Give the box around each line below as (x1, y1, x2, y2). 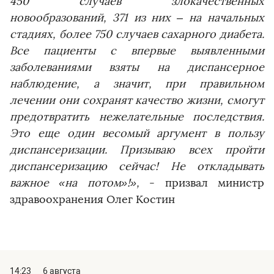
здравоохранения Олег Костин (10, 193, 175, 206)
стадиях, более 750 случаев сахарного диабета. (10, 28, 264, 41)
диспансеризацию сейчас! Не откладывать (10, 160, 264, 173)
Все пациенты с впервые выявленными (10, 44, 264, 57)
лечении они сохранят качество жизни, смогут (10, 94, 264, 107)
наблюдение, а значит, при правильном (10, 77, 264, 91)
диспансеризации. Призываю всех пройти (10, 143, 264, 157)
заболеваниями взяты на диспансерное (10, 61, 264, 74)
